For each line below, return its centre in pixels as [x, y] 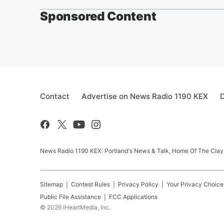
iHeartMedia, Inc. [87, 207]
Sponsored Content [98, 16]
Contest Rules [90, 184]
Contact [55, 96]
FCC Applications [133, 196]
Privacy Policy [138, 184]
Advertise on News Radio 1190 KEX [145, 96]
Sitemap [51, 184]
